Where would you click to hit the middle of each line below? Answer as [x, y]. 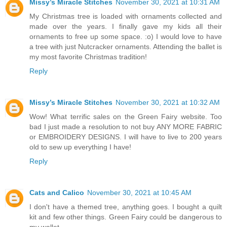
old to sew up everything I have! [80, 147]
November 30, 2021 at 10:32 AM [168, 102]
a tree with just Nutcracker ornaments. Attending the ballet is [126, 46]
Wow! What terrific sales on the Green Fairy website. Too [126, 116]
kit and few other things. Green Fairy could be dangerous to [126, 217]
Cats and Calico [57, 192]
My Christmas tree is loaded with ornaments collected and [126, 16]
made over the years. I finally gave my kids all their [126, 26]
